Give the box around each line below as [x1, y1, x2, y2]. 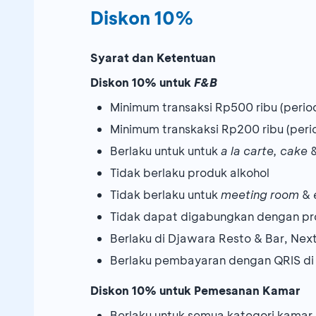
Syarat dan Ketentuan [90, 50, 216, 66]
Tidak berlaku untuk [110, 187, 221, 202]
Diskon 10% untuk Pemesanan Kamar [90, 283, 300, 298]
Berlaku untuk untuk [110, 143, 221, 159]
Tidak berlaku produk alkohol [110, 165, 269, 181]
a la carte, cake [221, 143, 310, 159]
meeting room [221, 187, 302, 202]
